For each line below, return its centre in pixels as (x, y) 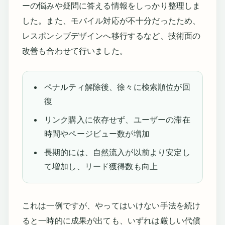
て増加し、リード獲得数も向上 (101, 167)
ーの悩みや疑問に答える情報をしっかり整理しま (111, 6)
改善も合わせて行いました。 (75, 51)
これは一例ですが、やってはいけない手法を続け (111, 206)
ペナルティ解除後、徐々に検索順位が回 (117, 87)
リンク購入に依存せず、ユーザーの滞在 (117, 120)
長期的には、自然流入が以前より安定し (117, 153)
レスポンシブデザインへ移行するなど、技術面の (111, 36)
